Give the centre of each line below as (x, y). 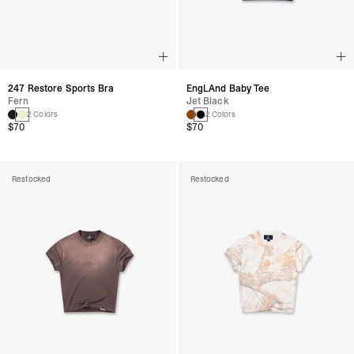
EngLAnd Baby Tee (228, 89)
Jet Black (207, 102)
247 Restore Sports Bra (61, 89)
